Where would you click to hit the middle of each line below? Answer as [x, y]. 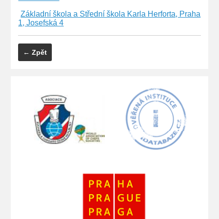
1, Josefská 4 [41, 22]
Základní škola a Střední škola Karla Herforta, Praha [111, 14]
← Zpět [35, 52]
